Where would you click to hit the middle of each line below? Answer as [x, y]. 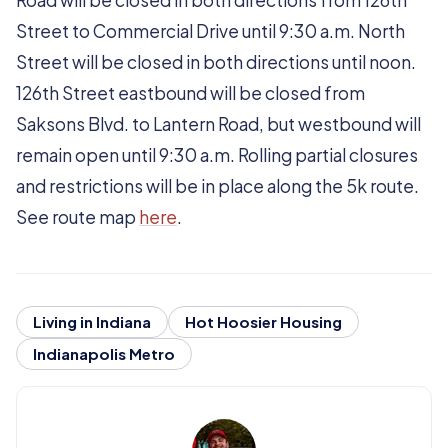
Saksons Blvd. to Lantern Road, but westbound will [218, 124]
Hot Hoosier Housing [263, 321]
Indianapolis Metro [104, 353]
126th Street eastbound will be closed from [190, 93]
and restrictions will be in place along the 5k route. [217, 186]
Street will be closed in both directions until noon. [216, 62]
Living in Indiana [92, 321]
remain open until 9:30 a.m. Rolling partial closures [217, 155]
